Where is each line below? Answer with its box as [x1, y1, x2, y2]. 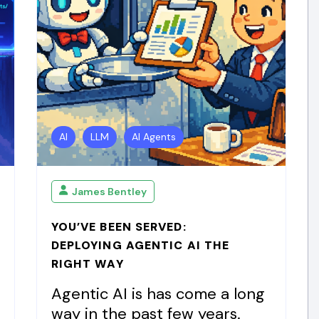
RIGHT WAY [51, 256, 124, 271]
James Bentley [71, 184, 147, 198]
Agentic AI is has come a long [51, 283, 265, 304]
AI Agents [131, 130, 176, 143]
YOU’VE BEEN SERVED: [51, 219, 187, 234]
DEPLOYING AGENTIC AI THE [51, 238, 230, 253]
